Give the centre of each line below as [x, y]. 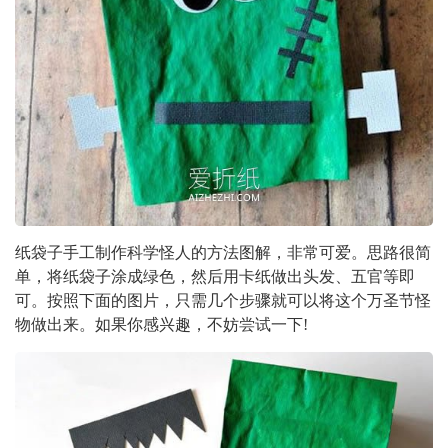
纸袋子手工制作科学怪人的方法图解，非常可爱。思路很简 [223, 253]
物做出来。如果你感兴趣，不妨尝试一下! [161, 325]
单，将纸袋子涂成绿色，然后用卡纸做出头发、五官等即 [215, 277]
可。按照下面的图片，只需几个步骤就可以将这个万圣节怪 [223, 301]
